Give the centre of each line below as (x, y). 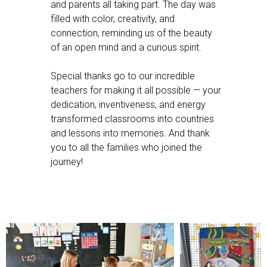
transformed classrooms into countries (132, 119)
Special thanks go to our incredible (123, 76)
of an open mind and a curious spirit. (126, 47)
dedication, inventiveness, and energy (128, 104)
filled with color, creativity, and (113, 18)
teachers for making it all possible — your (136, 90)
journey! (67, 162)
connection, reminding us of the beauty (131, 33)
